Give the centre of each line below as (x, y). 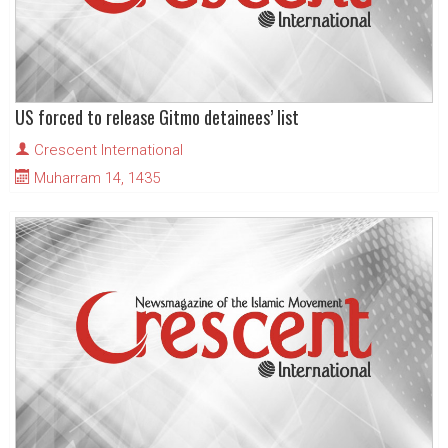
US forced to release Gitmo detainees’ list (157, 117)
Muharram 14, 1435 (95, 178)
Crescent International (108, 150)
